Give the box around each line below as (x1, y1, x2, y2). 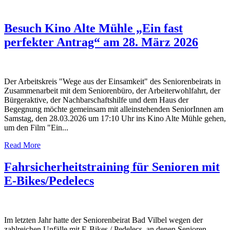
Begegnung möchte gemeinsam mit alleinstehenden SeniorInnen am (4, 105, 223, 114)
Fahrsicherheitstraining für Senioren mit (4, 160, 220, 174)
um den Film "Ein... (4, 123, 68, 132)
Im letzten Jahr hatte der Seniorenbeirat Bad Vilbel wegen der (4, 215, 203, 224)
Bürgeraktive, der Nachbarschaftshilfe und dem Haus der (4, 95, 188, 105)
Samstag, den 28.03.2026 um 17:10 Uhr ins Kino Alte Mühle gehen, (4, 114, 226, 123)
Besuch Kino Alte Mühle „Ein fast (4, 22, 183, 35)
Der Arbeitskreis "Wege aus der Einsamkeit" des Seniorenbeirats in (4, 77, 221, 86)
